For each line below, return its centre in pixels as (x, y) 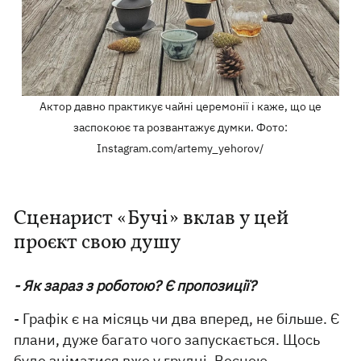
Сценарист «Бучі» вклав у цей (151, 218)
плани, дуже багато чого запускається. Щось (167, 339)
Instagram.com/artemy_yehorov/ (180, 148)
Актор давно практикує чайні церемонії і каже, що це (180, 106)
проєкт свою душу (98, 243)
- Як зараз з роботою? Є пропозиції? (135, 285)
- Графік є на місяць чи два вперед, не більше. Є (177, 318)
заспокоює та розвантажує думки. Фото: (180, 127)
